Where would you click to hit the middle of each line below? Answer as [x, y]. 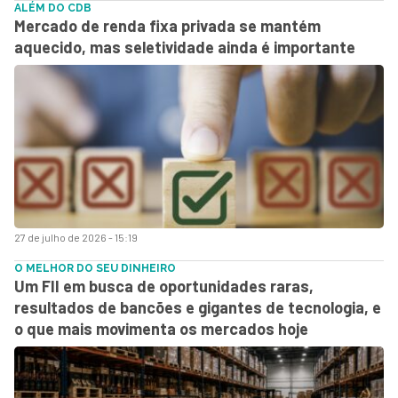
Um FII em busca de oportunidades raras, [164, 286]
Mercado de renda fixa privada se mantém [167, 26]
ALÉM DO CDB [53, 8]
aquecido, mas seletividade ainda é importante [185, 47]
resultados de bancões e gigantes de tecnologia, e [198, 307]
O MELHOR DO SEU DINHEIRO [95, 268]
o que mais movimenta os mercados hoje [161, 329]
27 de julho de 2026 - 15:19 [76, 237]
